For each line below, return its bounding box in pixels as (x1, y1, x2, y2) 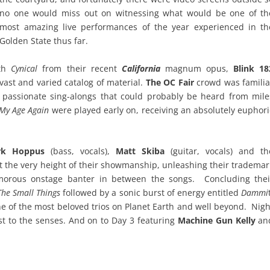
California (121, 62, 160, 74)
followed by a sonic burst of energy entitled (60, 187, 242, 199)
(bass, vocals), (45, 145, 110, 157)
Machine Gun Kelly (177, 215, 256, 227)
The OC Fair (145, 76, 194, 88)
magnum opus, (165, 62, 234, 74)
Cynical (11, 62, 38, 74)
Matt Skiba (110, 145, 165, 157)
